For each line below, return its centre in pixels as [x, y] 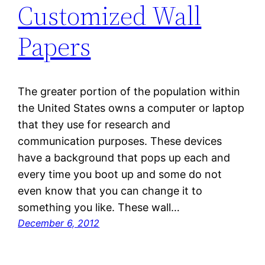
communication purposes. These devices [120, 141]
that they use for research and [94, 125]
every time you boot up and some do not [120, 174]
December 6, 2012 [59, 223]
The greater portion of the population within [129, 92]
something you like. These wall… [99, 208]
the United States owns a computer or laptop [131, 108]
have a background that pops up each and [124, 158]
